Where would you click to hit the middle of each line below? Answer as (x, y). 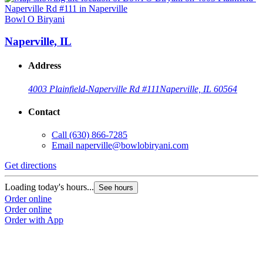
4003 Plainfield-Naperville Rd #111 (94, 89)
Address (45, 66)
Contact (44, 112)
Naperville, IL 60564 (198, 89)
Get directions (31, 166)
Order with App (34, 220)
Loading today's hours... (49, 187)
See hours (116, 188)
